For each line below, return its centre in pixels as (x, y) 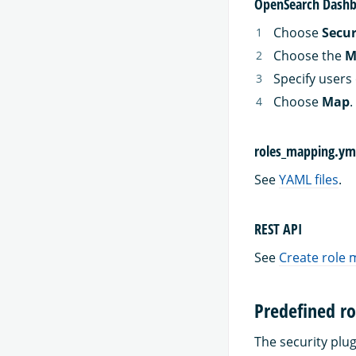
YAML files (309, 180)
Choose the (309, 55)
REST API (278, 229)
